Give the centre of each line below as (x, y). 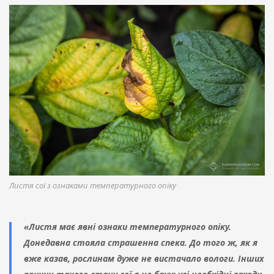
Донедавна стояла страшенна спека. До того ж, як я (141, 242)
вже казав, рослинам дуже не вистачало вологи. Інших (144, 258)
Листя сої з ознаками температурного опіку (93, 185)
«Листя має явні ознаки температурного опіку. (128, 226)
